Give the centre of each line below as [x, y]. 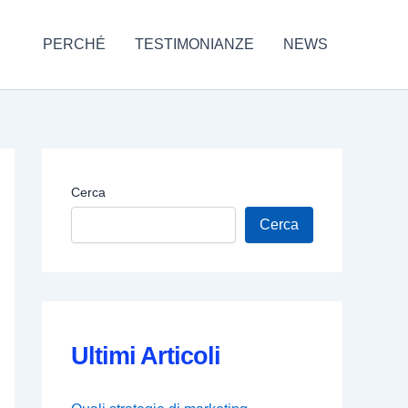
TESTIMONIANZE [194, 45]
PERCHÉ [74, 45]
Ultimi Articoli [146, 356]
